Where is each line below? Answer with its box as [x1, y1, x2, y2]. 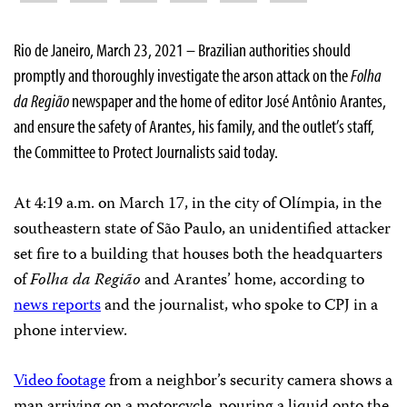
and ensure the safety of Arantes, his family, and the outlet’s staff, [14, 114, 374, 137]
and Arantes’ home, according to [141, 266, 364, 294]
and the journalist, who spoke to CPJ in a [101, 292, 378, 320]
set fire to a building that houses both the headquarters [14, 241, 382, 269]
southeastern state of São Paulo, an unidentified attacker [14, 215, 391, 243]
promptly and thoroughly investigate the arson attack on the [14, 63, 351, 86]
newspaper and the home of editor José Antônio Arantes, [69, 88, 386, 112]
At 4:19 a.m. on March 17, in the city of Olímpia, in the [14, 190, 382, 218]
